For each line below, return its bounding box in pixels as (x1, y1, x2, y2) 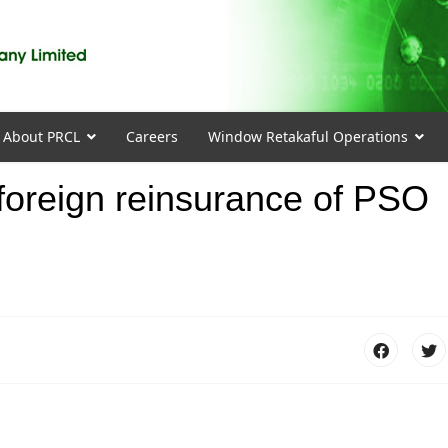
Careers (125, 127, 178, 146)
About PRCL (2, 127, 80, 146)
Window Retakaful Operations (207, 127, 408, 146)
